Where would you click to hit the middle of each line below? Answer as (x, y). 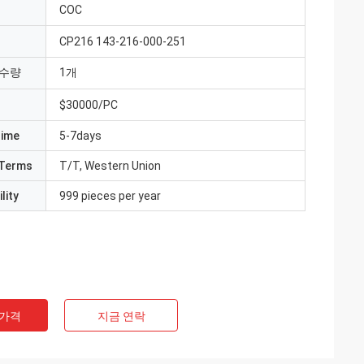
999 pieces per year (110, 196)
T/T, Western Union (110, 166)
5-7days (80, 136)
